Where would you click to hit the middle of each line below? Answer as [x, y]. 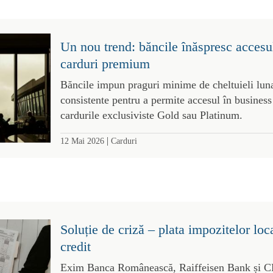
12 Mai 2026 [82, 140]
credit [75, 246]
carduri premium [105, 63]
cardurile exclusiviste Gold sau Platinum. [151, 115]
